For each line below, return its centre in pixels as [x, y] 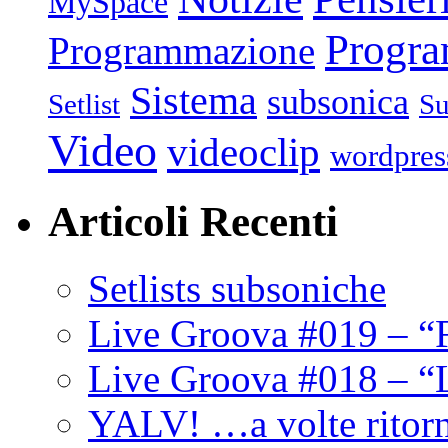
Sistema [193, 101]
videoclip [243, 152]
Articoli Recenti [193, 222]
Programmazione [181, 51]
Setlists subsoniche [237, 289]
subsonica [338, 102]
